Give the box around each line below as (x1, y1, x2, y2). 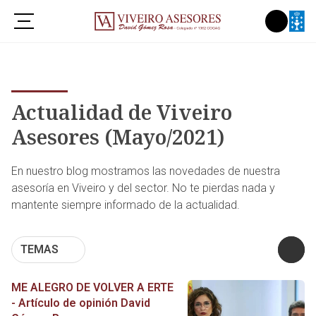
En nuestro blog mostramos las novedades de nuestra (11, 164, 280, 178)
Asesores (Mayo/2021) (11, 123, 224, 151)
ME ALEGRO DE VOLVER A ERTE (11, 280, 174, 294)
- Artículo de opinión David (11, 296, 150, 310)
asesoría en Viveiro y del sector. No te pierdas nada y (11, 181, 275, 195)
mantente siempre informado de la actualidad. (11, 197, 240, 212)
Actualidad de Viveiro (11, 98, 232, 126)
